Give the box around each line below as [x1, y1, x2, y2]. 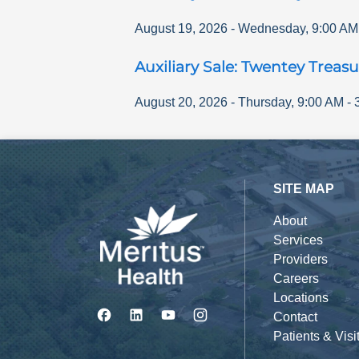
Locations [272, 291, 329, 305]
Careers [272, 272, 319, 286]
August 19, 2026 [135, 21, 228, 35]
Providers [272, 252, 328, 267]
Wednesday [238, 21, 305, 35]
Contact [272, 310, 317, 325]
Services [272, 233, 323, 248]
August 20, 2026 [135, 95, 228, 110]
